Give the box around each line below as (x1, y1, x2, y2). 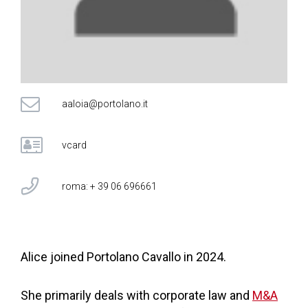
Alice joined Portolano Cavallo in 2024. (21, 250, 226, 264)
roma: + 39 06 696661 (62, 181, 157, 192)
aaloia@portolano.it (62, 98, 148, 109)
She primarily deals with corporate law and (21, 288, 252, 302)
